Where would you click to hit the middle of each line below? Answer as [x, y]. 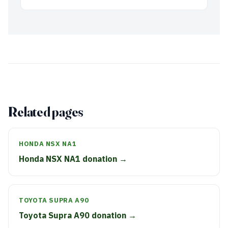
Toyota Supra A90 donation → [78, 215]
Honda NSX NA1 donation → [73, 159]
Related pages [46, 112]
